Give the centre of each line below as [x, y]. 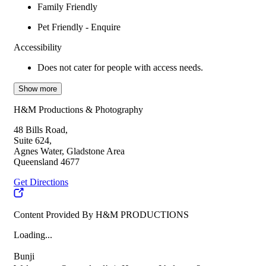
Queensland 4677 [47, 162]
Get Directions [41, 182]
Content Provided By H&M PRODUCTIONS [101, 215]
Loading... [33, 235]
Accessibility [38, 47]
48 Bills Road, [41, 130]
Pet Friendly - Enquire [79, 27]
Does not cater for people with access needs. [120, 67]
